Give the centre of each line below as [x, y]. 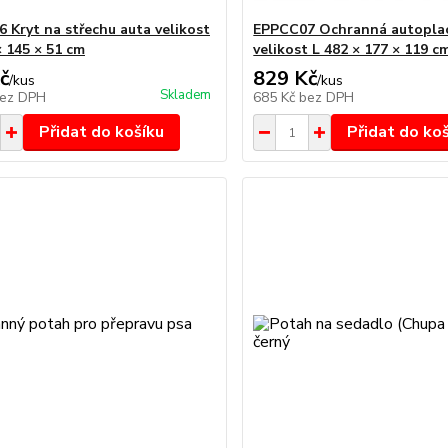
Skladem [186, 95]
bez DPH [327, 97]
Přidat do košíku [101, 132]
